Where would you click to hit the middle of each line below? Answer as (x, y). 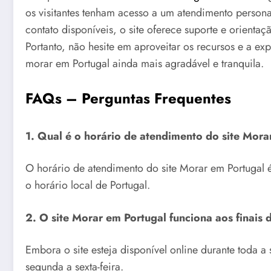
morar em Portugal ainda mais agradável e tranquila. (145, 64)
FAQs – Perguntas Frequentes (128, 98)
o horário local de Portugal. (88, 185)
